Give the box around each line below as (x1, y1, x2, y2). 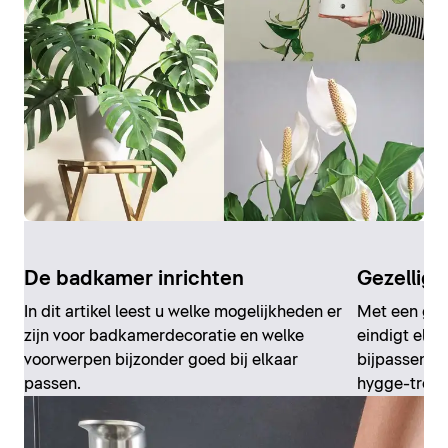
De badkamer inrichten (24, 268, 244, 289)
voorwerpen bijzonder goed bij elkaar (24, 351, 298, 368)
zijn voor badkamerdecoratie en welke (24, 327, 304, 344)
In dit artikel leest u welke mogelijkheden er (24, 303, 342, 320)
